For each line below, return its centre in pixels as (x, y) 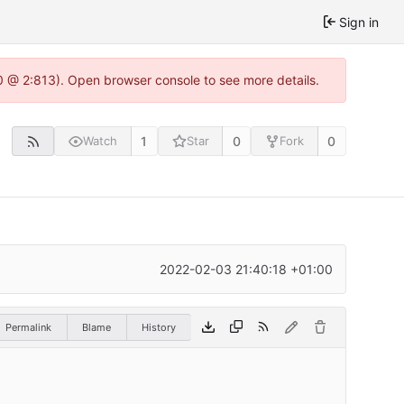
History (159, 327)
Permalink (28, 327)
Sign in (359, 22)
